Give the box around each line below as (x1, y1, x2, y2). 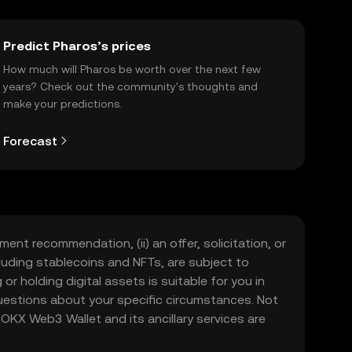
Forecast (3, 133, 57, 148)
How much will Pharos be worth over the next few (3, 63, 261, 75)
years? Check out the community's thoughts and (3, 80, 258, 93)
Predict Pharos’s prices (3, 38, 151, 53)
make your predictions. (3, 97, 122, 110)
